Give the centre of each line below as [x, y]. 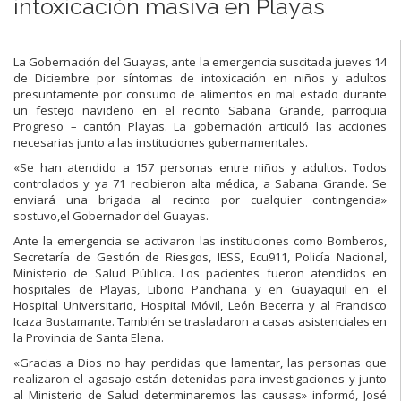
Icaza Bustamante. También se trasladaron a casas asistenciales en [200, 321]
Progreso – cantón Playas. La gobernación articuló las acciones [200, 126]
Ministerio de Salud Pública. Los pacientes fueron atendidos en [200, 273]
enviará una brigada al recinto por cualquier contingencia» [200, 199]
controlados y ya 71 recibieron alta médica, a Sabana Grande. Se [200, 183]
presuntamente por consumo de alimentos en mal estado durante [200, 94]
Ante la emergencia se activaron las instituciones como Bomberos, [200, 240]
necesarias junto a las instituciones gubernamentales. [161, 142]
